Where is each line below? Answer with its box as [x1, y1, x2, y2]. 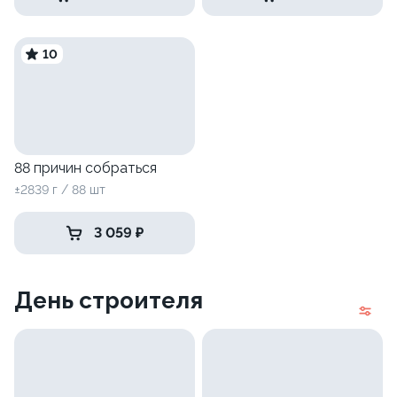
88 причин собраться [14, 159, 157, 176]
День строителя [14, 286, 203, 314]
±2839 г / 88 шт [14, 182, 105, 197]
